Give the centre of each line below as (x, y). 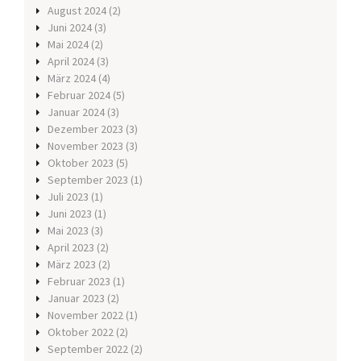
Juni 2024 (70, 28)
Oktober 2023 (81, 163)
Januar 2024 (76, 112)
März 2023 (72, 265)
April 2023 (71, 248)
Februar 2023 (79, 282)
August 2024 (77, 11)
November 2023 (85, 146)
